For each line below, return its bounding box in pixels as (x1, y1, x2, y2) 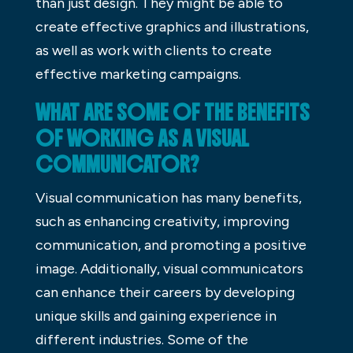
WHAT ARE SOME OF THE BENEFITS (35, 98, 310, 126)
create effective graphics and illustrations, (35, 17, 309, 35)
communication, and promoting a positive (35, 236, 307, 254)
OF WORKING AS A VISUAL (35, 124, 249, 152)
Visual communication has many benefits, (35, 188, 302, 206)
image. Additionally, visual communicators (35, 259, 303, 277)
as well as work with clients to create (35, 41, 272, 59)
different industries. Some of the (35, 330, 248, 348)
